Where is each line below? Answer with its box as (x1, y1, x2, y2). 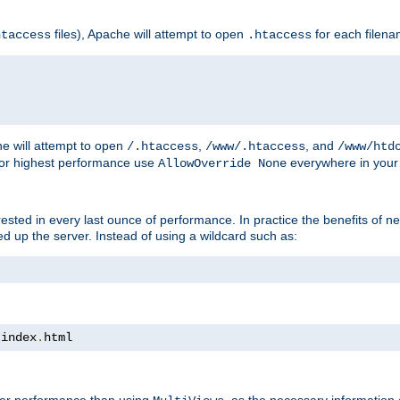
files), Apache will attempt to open (51, 26, 247, 41)
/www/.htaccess (205, 138, 305, 154)
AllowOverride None (158, 155, 287, 171)
